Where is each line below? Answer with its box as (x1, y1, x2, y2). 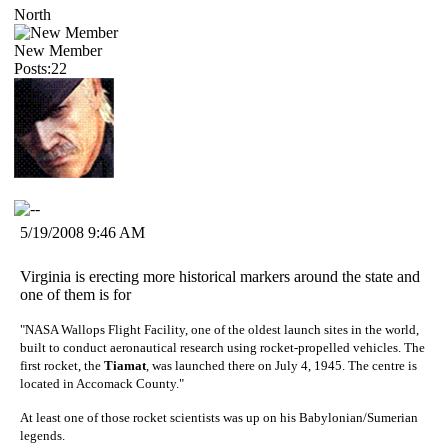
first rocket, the (20, 357, 104, 373)
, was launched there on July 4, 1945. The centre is (146, 357, 417, 373)
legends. (20, 427, 65, 443)
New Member (14, 41, 102, 59)
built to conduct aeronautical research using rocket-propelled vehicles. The (20, 339, 425, 355)
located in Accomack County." (20, 375, 184, 391)
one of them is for (20, 285, 131, 303)
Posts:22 (14, 59, 67, 77)
